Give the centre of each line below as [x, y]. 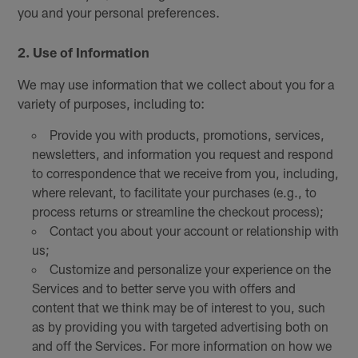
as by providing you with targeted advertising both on [180, 327]
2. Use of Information [84, 52]
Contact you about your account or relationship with [194, 231]
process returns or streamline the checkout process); [177, 212]
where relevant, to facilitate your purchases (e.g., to [174, 193]
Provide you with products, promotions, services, [187, 135]
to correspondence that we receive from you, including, [185, 173]
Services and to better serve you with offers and [163, 288]
